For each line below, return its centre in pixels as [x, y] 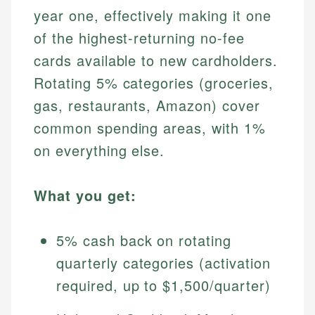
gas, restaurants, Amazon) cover [147, 105]
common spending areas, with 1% [150, 128]
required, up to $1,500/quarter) [163, 285]
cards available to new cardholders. [156, 60]
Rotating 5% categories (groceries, [154, 83]
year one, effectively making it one [153, 15]
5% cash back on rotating [144, 240]
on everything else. [99, 150]
